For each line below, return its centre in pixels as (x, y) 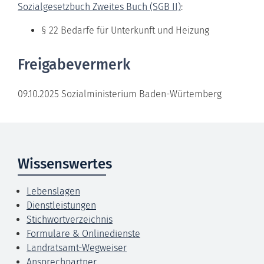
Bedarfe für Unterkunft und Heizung (135, 30)
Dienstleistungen (61, 205)
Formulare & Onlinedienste (83, 233)
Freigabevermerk (74, 65)
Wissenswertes (65, 164)
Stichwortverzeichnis (70, 219)
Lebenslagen (53, 191)
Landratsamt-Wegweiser (77, 247)
